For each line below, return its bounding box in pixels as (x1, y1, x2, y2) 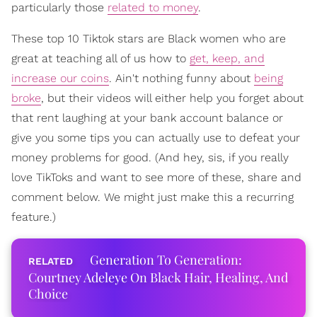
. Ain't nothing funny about (109, 71, 254, 86)
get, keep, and (190, 52, 265, 66)
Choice (28, 285, 68, 303)
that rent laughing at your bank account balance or (11, 111, 283, 125)
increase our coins (11, 71, 109, 86)
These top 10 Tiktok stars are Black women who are (11, 32, 286, 46)
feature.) (11, 210, 56, 224)
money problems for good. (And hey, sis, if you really (11, 151, 289, 165)
